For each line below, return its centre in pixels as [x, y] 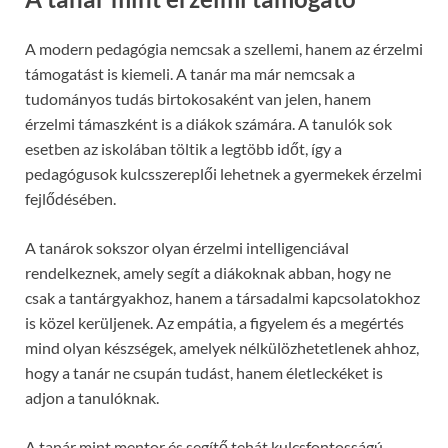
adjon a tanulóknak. [92, 397]
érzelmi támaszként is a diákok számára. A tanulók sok [208, 123]
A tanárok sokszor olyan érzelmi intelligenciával [187, 247]
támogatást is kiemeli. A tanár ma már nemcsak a [190, 73]
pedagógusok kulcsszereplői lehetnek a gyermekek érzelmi [223, 173]
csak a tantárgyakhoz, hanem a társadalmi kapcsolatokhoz [222, 297]
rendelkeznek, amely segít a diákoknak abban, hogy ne [208, 272]
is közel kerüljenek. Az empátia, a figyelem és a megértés [214, 322]
